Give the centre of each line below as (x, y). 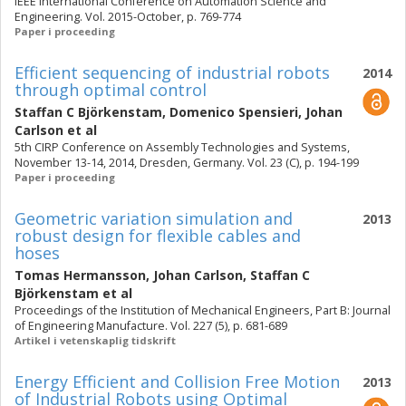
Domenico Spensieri (234, 112)
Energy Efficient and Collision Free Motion (177, 382)
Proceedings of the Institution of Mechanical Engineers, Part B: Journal (203, 310)
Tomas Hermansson (80, 275)
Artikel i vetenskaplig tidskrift (95, 340)
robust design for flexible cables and (158, 236)
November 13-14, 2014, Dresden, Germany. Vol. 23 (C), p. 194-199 (187, 163)
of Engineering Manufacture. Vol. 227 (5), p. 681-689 (151, 326)
